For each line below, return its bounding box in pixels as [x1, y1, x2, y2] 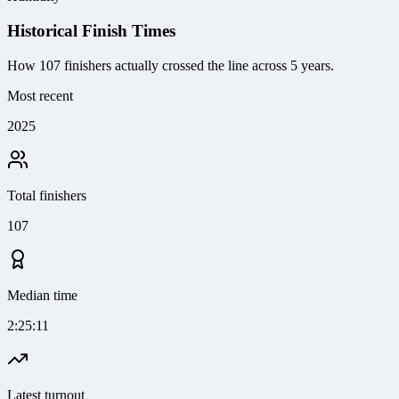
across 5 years [248, 57, 330, 73]
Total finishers [7, 187, 86, 203]
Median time [7, 287, 77, 303]
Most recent [7, 87, 73, 103]
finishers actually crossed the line [61, 57, 248, 73]
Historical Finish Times [7, 21, 175, 41]
